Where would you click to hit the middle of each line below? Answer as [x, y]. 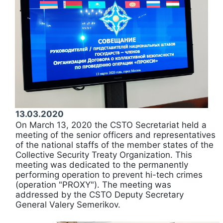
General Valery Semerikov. [68, 204]
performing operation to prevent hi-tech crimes [109, 174]
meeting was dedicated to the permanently [102, 165]
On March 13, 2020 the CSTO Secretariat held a [111, 125]
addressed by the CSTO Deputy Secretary [100, 194]
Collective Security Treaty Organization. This [104, 155]
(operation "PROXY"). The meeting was [93, 184]
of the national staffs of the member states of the [114, 145]
